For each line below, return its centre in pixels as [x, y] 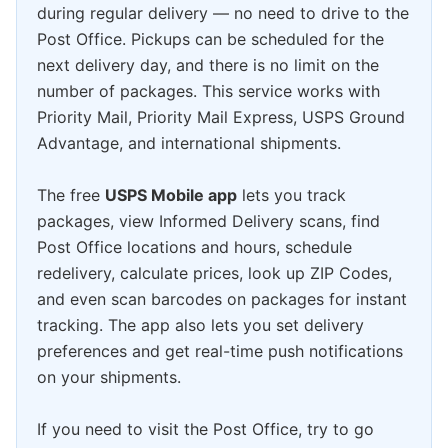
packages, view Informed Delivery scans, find [208, 220]
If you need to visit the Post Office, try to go [205, 428]
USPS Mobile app [171, 194]
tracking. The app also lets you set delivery [200, 324]
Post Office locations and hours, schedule [194, 246]
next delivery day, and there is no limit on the [208, 64]
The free [71, 194]
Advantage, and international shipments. [189, 142]
